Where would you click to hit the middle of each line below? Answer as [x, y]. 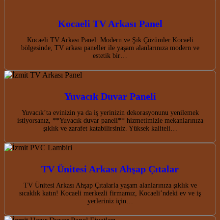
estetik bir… [110, 55]
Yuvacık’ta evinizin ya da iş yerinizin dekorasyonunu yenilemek [110, 112]
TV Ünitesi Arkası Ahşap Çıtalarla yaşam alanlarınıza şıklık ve [110, 185]
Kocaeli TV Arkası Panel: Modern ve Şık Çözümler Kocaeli [110, 40]
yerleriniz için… [110, 201]
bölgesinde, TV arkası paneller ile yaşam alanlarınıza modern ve [110, 48]
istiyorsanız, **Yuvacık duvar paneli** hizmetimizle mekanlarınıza [110, 120]
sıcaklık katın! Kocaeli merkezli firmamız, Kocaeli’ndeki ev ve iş [110, 193]
